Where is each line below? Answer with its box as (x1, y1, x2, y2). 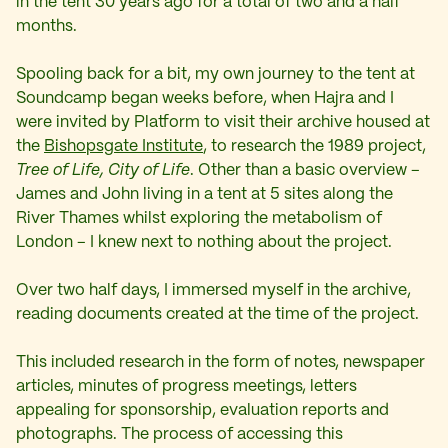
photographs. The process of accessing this (16, 426, 343, 442)
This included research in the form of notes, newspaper (16, 354, 425, 370)
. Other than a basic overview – (190, 162, 420, 178)
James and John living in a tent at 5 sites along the (16, 186, 393, 202)
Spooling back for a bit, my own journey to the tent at (16, 66, 415, 82)
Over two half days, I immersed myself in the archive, (16, 282, 411, 298)
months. (16, 18, 77, 34)
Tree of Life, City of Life (16, 162, 190, 178)
